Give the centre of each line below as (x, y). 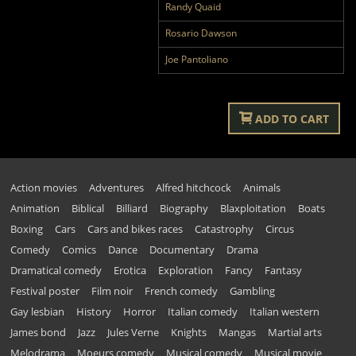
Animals (262, 187)
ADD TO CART (292, 118)
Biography (184, 208)
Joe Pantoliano (197, 59)
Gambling (253, 290)
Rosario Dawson (201, 33)
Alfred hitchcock (194, 187)
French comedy (182, 290)
